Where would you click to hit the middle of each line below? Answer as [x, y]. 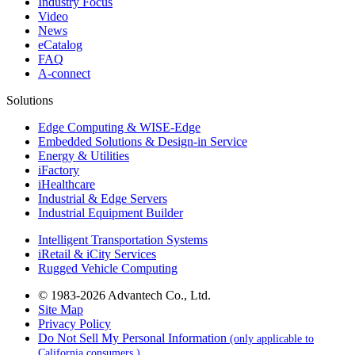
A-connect [64, 74]
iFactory [59, 170]
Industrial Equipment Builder [111, 213]
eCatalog [60, 45]
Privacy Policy [74, 324]
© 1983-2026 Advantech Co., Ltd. [124, 296]
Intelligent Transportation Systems [123, 240]
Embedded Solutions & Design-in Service [143, 142]
